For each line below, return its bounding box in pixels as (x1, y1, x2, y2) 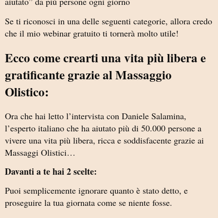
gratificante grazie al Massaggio (5, 65, 172, 84)
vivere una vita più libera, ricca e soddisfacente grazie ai (5, 134, 204, 146)
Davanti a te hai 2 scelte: (5, 165, 100, 178)
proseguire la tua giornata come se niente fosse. (5, 197, 172, 209)
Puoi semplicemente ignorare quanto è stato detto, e (5, 184, 188, 197)
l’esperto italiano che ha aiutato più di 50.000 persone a (5, 122, 201, 134)
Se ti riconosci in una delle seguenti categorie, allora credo (5, 15, 212, 27)
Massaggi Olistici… (5, 146, 75, 158)
